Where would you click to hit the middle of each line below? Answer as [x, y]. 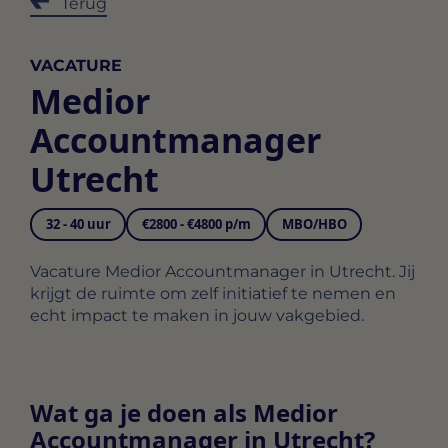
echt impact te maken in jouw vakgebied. [197, 315]
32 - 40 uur [78, 224]
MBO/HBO [314, 224]
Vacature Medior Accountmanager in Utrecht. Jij [222, 271]
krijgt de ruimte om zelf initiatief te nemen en [213, 293]
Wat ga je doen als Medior [184, 412]
